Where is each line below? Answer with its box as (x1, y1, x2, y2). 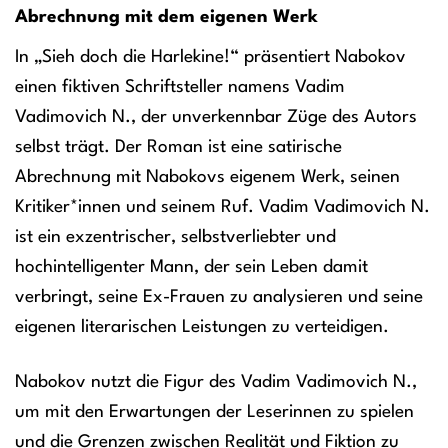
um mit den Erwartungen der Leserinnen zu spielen (15, 404, 414, 422)
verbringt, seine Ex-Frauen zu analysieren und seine (15, 289, 423, 307)
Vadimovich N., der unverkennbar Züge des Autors (15, 109, 417, 127)
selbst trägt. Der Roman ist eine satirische (15, 139, 342, 157)
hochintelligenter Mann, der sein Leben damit (15, 259, 368, 277)
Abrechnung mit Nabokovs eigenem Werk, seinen (15, 169, 400, 187)
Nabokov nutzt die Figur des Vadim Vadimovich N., (15, 374, 417, 392)
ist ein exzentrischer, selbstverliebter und (15, 229, 336, 247)
